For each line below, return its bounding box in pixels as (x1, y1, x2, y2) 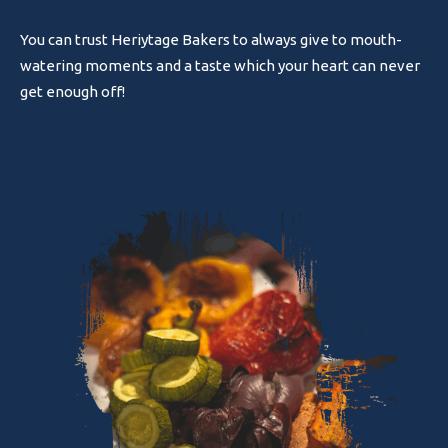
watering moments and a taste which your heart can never (20, 57, 421, 74)
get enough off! (20, 83, 126, 100)
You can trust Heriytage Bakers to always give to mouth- (20, 31, 403, 48)
